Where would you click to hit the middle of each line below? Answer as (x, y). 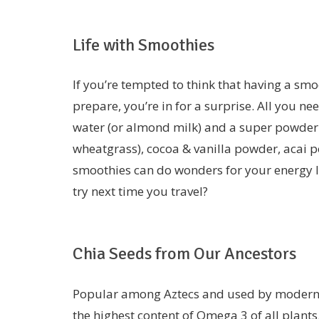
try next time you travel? (140, 192)
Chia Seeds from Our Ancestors (184, 254)
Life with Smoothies (143, 45)
